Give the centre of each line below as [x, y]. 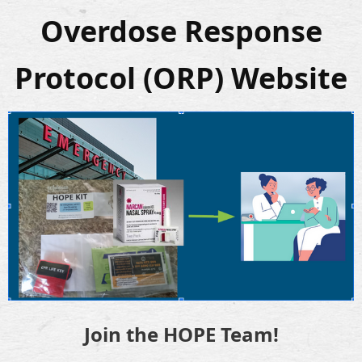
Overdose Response [181, 32]
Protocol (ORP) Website [181, 78]
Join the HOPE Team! [181, 334]
